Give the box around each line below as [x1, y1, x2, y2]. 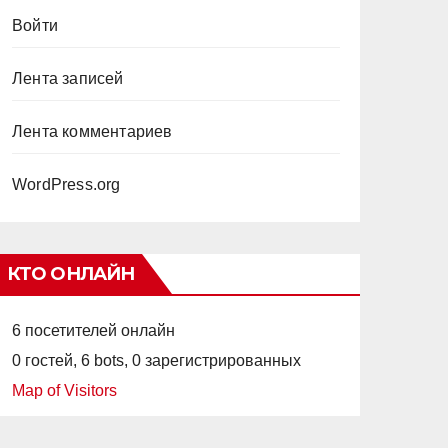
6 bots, [81, 352, 128, 369]
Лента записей [12, 70, 124, 87]
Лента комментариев [12, 123, 173, 140]
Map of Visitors [12, 382, 117, 399]
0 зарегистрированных [132, 352, 301, 369]
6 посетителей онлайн [12, 322, 175, 339]
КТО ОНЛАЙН [7, 263, 134, 285]
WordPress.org [12, 176, 121, 193]
